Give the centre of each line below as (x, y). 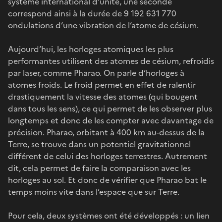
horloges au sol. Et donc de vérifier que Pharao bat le (107, 180)
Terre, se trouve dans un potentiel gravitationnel (99, 144)
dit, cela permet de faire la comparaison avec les (99, 168)
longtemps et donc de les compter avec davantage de (111, 120)
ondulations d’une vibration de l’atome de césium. (103, 25)
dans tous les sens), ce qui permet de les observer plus (110, 108)
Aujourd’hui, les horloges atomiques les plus (91, 49)
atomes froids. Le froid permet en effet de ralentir (102, 84)
